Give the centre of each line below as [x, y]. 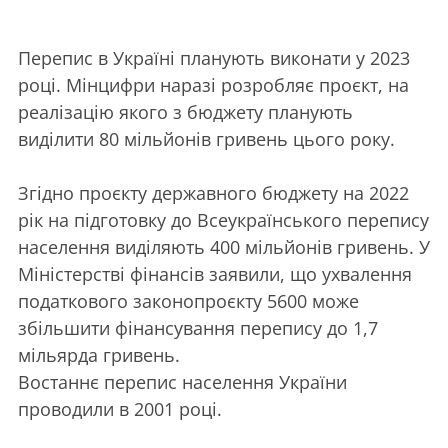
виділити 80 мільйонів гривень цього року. [206, 138]
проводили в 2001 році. [120, 408]
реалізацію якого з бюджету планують [185, 111]
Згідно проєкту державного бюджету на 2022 [213, 192]
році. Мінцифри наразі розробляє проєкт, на [213, 84]
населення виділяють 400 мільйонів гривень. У [224, 246]
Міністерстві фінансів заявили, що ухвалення [215, 273]
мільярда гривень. [99, 354]
